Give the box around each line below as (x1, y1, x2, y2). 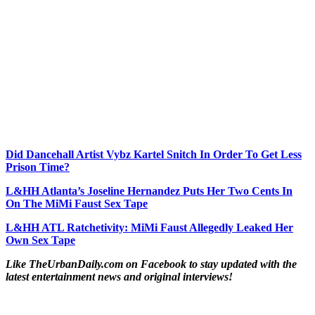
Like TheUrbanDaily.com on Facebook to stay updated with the (6, 257, 297, 270)
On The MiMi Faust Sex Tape (6, 197, 148, 210)
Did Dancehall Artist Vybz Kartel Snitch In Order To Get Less (6, 148, 302, 160)
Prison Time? (6, 160, 70, 173)
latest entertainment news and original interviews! (6, 270, 236, 283)
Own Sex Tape (6, 233, 75, 246)
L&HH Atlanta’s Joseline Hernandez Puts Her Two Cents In (6, 184, 292, 197)
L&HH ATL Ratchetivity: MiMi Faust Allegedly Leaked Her (6, 221, 293, 233)
